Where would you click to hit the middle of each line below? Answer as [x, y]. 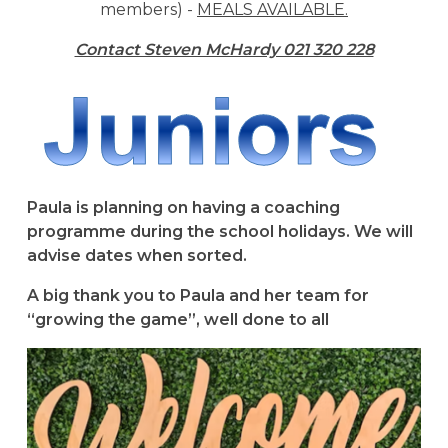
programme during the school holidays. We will [219, 231]
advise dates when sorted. [136, 255]
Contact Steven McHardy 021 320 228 [224, 49]
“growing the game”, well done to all [177, 319]
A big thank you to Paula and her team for [197, 295]
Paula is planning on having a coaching [183, 207]
